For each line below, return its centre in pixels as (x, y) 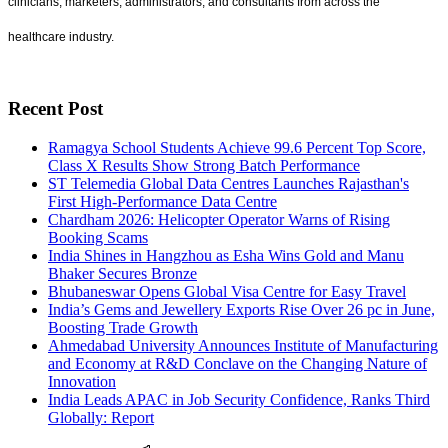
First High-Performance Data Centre (162, 201)
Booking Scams (98, 237)
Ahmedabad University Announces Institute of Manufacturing (243, 345)
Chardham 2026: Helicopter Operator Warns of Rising (219, 219)
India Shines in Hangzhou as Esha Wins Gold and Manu (226, 255)
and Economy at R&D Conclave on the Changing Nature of (237, 363)
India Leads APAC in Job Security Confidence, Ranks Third (239, 399)
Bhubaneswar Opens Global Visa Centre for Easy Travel (227, 291)
